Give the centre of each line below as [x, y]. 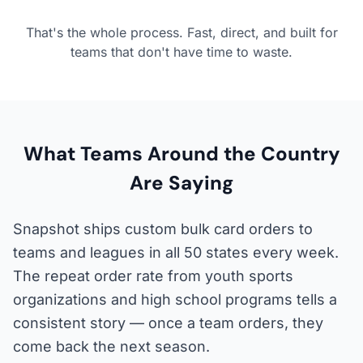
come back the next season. [111, 346]
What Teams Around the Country [181, 153]
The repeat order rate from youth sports [153, 275]
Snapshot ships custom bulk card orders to [163, 228]
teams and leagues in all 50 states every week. [176, 252]
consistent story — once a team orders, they [168, 322]
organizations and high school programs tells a [175, 299]
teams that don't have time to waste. [181, 51]
